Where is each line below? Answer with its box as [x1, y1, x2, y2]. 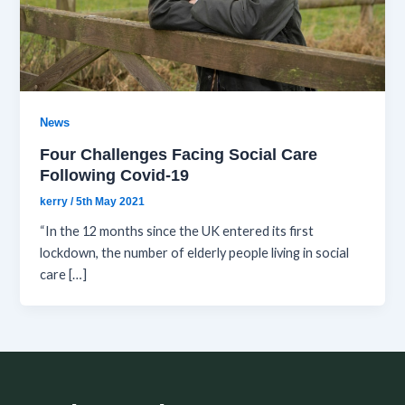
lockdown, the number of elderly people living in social [40, 245, 350, 261]
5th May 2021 [76, 195, 146, 209]
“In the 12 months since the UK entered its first [40, 223, 315, 240]
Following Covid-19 [40, 165, 190, 184]
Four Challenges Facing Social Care [40, 144, 318, 164]
